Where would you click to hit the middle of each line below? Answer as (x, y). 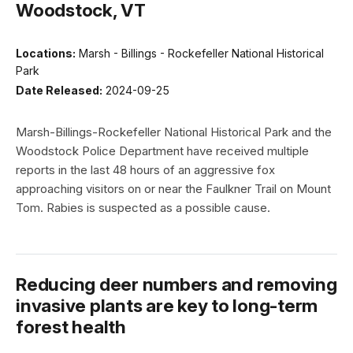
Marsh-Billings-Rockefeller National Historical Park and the (174, 132)
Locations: (46, 53)
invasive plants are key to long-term (167, 306)
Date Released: (59, 91)
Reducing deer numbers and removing (176, 284)
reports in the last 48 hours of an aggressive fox (145, 170)
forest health (71, 327)
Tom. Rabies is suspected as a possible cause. (143, 208)
